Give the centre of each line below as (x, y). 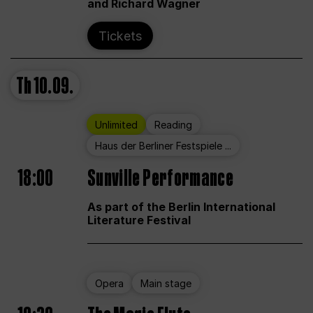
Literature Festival (139, 220)
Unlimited (116, 124)
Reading (173, 124)
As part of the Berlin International (181, 207)
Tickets (120, 36)
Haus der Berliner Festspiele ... (163, 145)
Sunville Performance (160, 179)
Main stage (166, 283)
